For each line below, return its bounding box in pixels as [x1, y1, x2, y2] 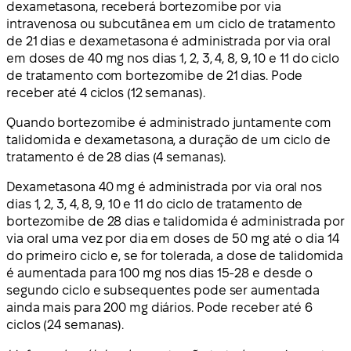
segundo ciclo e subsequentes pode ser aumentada [6, 284, 320, 298]
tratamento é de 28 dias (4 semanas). [6, 150, 226, 165]
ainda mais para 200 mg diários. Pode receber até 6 [6, 301, 313, 315]
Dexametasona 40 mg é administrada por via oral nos [6, 180, 322, 194]
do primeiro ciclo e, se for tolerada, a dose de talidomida [6, 249, 344, 263]
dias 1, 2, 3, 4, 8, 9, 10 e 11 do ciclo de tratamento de [6, 197, 303, 212]
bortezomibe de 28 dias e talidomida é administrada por [6, 215, 345, 229]
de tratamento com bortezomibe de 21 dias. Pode [6, 69, 303, 83]
